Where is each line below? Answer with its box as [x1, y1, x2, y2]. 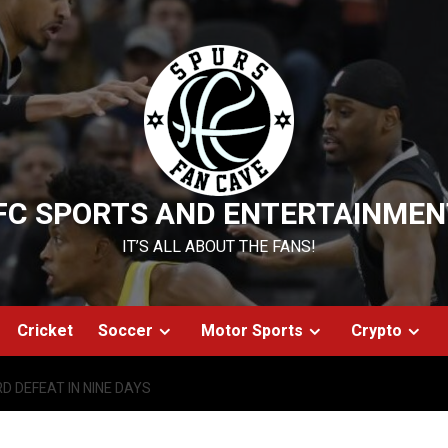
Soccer [98, 319, 153, 343]
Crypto [351, 319, 402, 343]
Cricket [17, 319, 73, 343]
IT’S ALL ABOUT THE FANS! [122, 235, 316, 259]
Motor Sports [201, 319, 303, 343]
